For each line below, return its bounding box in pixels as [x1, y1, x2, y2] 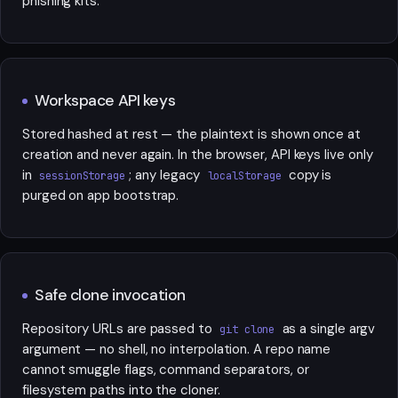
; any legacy [129, 166, 204, 185]
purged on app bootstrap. [22, 187, 179, 205]
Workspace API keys [35, 90, 176, 110]
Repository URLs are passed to [22, 320, 216, 338]
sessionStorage [39, 169, 125, 184]
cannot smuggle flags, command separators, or [22, 361, 309, 379]
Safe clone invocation [35, 284, 186, 305]
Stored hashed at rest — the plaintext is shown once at [22, 125, 361, 144]
